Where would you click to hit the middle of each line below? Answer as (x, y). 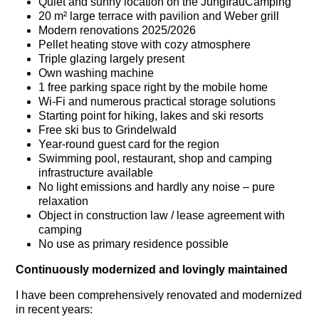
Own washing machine (96, 73)
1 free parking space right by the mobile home (153, 87)
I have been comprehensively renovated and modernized (159, 295)
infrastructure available (96, 172)
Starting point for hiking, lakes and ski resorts (151, 115)
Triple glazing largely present (112, 58)
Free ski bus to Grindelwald (108, 130)
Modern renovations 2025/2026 (117, 30)
